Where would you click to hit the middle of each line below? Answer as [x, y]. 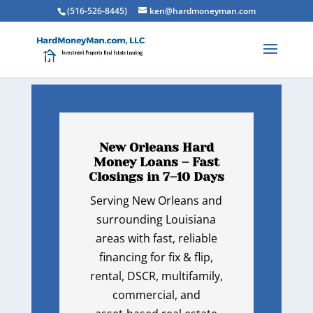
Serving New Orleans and [156, 201]
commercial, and [156, 295]
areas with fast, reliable [156, 238]
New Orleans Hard [156, 147]
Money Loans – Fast [156, 162]
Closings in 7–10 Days [156, 177]
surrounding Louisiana [156, 219]
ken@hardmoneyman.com [202, 11]
